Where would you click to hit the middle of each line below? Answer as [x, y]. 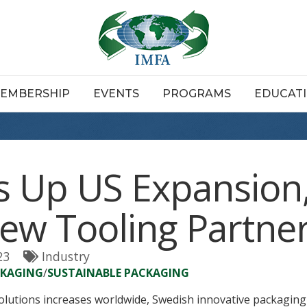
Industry [66, 256]
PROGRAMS [197, 94]
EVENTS [116, 94]
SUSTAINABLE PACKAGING [118, 273]
